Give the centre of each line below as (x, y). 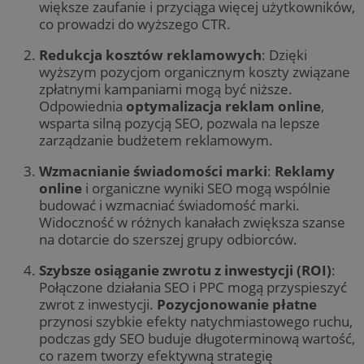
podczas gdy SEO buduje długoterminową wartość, (197, 339)
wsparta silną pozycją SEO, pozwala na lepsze (180, 123)
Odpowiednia (82, 106)
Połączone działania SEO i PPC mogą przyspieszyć (193, 288)
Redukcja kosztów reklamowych (150, 55)
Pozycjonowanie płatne (237, 305)
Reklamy (305, 171)
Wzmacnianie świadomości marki (153, 171)
